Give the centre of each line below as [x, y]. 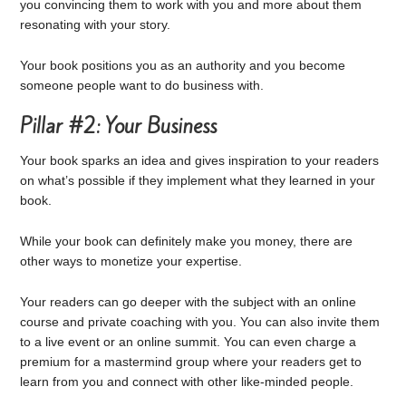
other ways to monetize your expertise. [131, 261]
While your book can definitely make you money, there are [187, 241]
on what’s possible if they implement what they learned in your [198, 181]
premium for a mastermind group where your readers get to [191, 361]
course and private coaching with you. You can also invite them [200, 321]
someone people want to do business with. [142, 85]
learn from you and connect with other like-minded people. [187, 381]
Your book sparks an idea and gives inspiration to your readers [200, 161]
